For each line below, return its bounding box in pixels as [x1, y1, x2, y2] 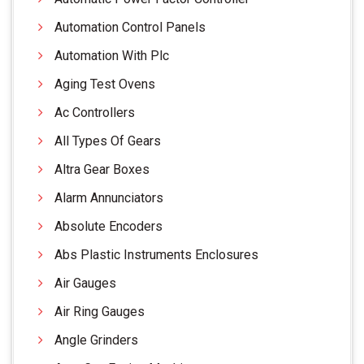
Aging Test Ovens [54, 76, 155, 92]
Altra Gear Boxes [54, 161, 149, 177]
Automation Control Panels [54, 19, 206, 35]
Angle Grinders [54, 331, 138, 348]
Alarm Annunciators [54, 189, 163, 206]
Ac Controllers [54, 104, 135, 120]
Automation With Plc [54, 47, 169, 63]
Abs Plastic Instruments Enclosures [54, 246, 258, 262]
